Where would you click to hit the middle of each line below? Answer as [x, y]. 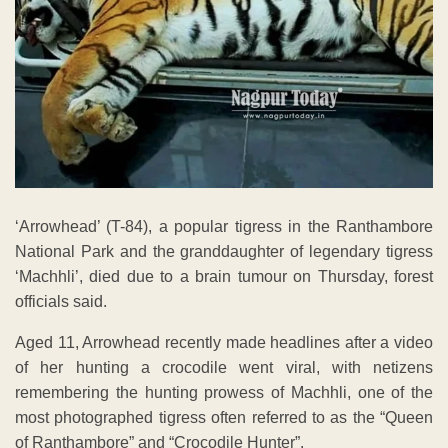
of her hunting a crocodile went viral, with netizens [224, 367]
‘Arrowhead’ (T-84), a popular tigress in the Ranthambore [224, 226]
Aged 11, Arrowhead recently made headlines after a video [224, 342]
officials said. [61, 301]
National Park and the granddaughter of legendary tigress [224, 251]
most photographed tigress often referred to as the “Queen [224, 417]
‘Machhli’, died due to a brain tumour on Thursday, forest [224, 276]
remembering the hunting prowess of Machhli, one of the [224, 392]
